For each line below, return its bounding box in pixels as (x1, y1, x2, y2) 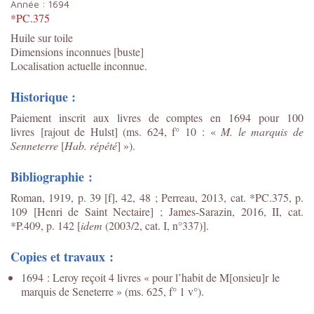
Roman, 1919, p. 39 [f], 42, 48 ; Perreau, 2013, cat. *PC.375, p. (11, 189, 303, 205)
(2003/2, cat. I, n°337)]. (102, 217, 209, 233)
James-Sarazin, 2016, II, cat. (169, 203, 304, 219)
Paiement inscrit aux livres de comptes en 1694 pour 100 (11, 109, 303, 125)
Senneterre (11, 137, 58, 153)
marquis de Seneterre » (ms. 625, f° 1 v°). (21, 283, 204, 299)
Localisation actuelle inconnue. (11, 57, 147, 73)
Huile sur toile (11, 29, 73, 45)
